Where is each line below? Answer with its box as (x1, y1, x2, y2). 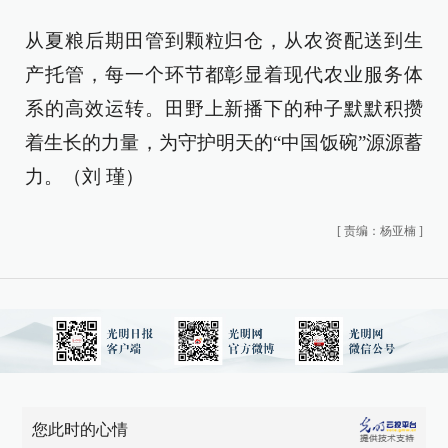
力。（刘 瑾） (25, 166, 144, 187)
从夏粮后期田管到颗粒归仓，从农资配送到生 (25, 30, 423, 51)
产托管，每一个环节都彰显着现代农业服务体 (25, 64, 423, 85)
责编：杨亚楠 (344, 224, 416, 238)
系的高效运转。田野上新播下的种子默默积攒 (25, 98, 423, 119)
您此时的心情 (32, 421, 129, 438)
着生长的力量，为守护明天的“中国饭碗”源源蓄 (25, 132, 423, 153)
